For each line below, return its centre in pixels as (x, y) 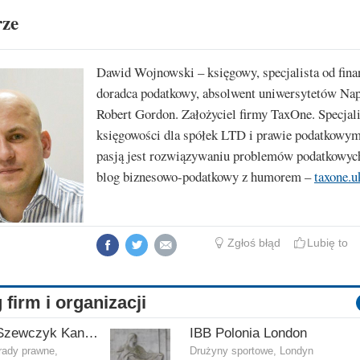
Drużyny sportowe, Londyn (252, 352)
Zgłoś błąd (254, 243)
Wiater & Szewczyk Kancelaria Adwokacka (91, 333)
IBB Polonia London (248, 333)
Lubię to (328, 243)
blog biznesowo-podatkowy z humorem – (205, 177)
